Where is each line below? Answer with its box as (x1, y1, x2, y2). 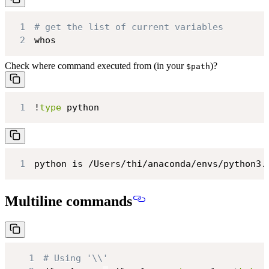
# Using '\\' (43, 252, 108, 264)
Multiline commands (5, 193, 132, 210)
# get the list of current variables (34, 22, 223, 33)
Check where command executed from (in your (5, 60, 186, 71)
